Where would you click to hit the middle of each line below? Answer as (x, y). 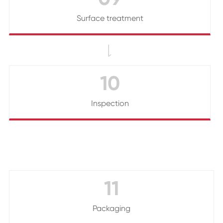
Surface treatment (110, 18)
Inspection (110, 104)
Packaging (111, 209)
